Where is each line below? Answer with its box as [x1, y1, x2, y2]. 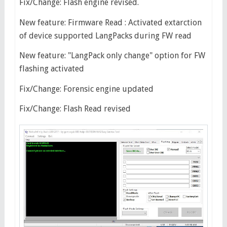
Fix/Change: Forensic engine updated [19, 84, 154, 94]
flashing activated [19, 64, 84, 74]
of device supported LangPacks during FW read [19, 30, 192, 41]
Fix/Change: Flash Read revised [19, 104, 131, 114]
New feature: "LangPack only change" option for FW [19, 51, 205, 61]
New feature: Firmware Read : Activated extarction [19, 17, 202, 27]
